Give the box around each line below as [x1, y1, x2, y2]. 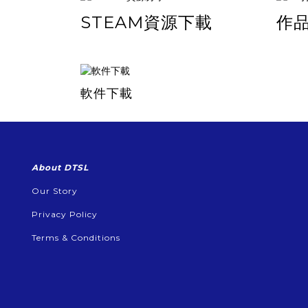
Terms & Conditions [32, 232, 120, 243]
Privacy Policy [32, 208, 98, 219]
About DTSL [32, 162, 89, 173]
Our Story [32, 185, 78, 196]
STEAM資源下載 [80, 12, 212, 32]
